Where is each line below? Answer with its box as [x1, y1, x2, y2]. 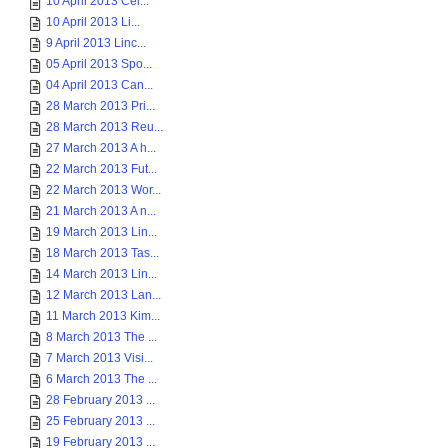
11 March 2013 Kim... [46, 309, 160, 323]
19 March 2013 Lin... [46, 225, 157, 239]
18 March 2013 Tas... [46, 246, 159, 260]
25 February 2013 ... [46, 414, 155, 428]
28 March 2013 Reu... [46, 120, 163, 134]
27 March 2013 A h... [46, 141, 156, 155]
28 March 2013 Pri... [46, 99, 155, 113]
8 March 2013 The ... [46, 330, 157, 344]
